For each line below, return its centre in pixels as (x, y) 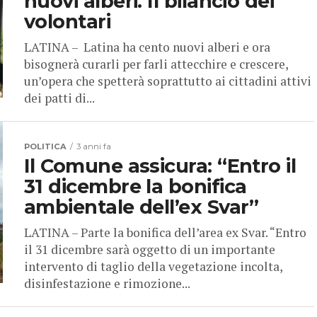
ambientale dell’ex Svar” (142, 207)
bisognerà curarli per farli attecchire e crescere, (156, 64)
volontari (68, 22)
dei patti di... (59, 98)
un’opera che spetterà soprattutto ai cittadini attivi (168, 81)
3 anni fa (94, 147)
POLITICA (45, 147)
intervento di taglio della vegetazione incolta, (153, 267)
